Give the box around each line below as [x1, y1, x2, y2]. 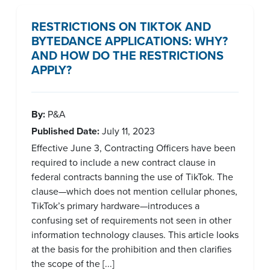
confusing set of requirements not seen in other [31, 213, 231, 227]
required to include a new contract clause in [31, 155, 216, 169]
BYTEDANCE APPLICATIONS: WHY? [31, 32, 228, 50]
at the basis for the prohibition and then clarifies [31, 242, 231, 256]
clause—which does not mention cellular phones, [31, 184, 237, 198]
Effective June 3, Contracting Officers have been [31, 141, 236, 155]
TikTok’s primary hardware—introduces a [31, 199, 199, 213]
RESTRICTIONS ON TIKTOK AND [31, 17, 211, 36]
